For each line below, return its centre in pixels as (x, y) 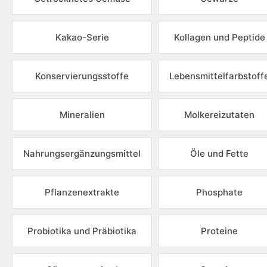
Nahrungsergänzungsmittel (82, 153)
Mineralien (82, 115)
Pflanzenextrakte (82, 192)
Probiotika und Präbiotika (82, 231)
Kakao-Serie (82, 37)
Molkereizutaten (219, 115)
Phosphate (219, 192)
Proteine (219, 231)
